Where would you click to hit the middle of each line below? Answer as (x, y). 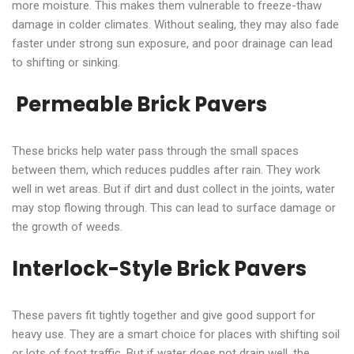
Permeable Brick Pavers (139, 104)
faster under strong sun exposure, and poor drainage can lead (172, 43)
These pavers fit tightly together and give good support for (164, 315)
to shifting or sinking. (66, 62)
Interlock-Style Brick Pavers (159, 268)
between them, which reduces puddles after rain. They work (166, 169)
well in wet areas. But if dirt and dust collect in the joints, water (173, 188)
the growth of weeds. (67, 226)
